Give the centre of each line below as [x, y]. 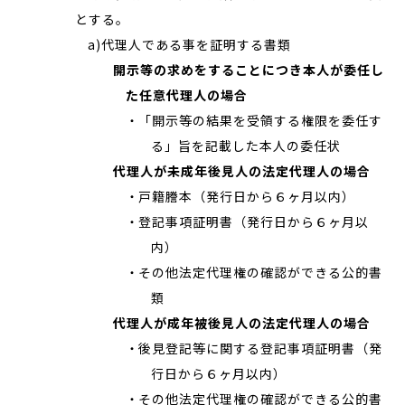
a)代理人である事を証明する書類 [189, 44]
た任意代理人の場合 [187, 95]
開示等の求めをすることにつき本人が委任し [249, 70]
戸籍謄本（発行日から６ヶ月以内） [247, 196]
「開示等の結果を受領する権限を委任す [260, 120]
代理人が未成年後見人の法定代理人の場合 [242, 171]
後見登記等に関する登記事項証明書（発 [260, 348]
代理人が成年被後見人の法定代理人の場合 [242, 323]
